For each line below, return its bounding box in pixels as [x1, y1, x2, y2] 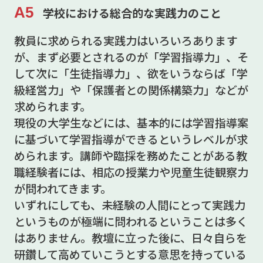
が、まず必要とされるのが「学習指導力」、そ [14, 49, 248, 66]
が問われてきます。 [14, 180, 112, 197]
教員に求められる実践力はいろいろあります [14, 32, 237, 49]
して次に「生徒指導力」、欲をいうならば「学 [14, 65, 248, 82]
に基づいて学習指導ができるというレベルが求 [14, 131, 248, 148]
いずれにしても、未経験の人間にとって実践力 [14, 197, 245, 214]
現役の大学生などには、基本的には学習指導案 [14, 114, 248, 131]
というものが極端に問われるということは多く [14, 213, 248, 230]
